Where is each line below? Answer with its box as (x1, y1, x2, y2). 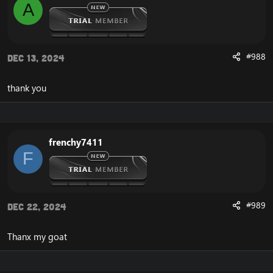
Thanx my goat (7, 230, 67, 243)
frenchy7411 (49, 136, 103, 149)
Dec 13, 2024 (7, 52, 65, 64)
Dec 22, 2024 (7, 200, 66, 213)
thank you (7, 82, 46, 94)
